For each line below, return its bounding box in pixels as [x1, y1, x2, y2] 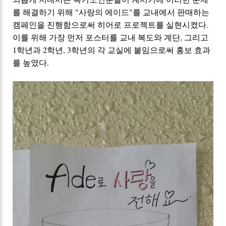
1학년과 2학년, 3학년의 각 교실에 [13, 44, 134, 55]
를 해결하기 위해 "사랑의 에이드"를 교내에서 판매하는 [13, 6, 210, 17]
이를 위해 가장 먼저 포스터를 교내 [13, 31, 138, 42]
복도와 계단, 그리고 [138, 31, 209, 42]
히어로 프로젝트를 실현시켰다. [95, 19, 209, 30]
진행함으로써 [47, 19, 96, 30]
